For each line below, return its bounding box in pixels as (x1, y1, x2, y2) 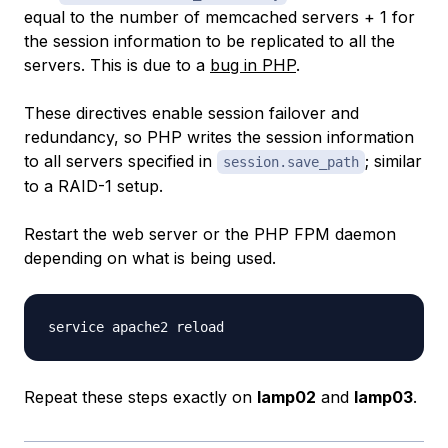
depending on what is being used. (24, 248, 276, 269)
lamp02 (257, 387, 316, 408)
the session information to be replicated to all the (24, 31, 395, 52)
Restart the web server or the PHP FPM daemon (24, 224, 396, 245)
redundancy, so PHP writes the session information (24, 127, 414, 148)
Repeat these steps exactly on (24, 387, 257, 408)
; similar (365, 151, 422, 172)
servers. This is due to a (24, 55, 210, 76)
